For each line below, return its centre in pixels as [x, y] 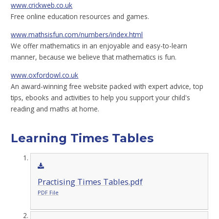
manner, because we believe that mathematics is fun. [94, 57]
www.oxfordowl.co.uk [45, 75]
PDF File [48, 192]
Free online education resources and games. [80, 17]
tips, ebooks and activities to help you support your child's [101, 97]
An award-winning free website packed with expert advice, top [107, 86]
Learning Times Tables [82, 138]
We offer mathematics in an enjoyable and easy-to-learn [99, 45]
